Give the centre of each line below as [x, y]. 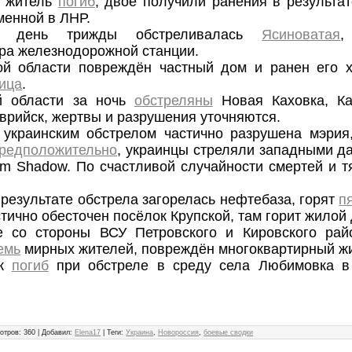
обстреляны [173, 101]
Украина [140, 333]
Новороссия [179, 333]
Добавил [56, 333]
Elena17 [88, 333]
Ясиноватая [301, 35]
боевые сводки [229, 333]
